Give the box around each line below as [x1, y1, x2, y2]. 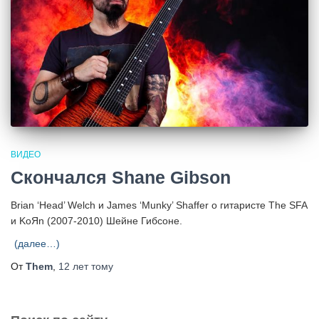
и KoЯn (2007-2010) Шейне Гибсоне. [11, 214, 182, 226]
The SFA [268, 199, 307, 211]
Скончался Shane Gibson [11, 167, 231, 187]
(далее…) [14, 237, 60, 249]
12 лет [58, 260, 88, 272]
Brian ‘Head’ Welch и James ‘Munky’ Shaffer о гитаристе [11, 199, 266, 211]
